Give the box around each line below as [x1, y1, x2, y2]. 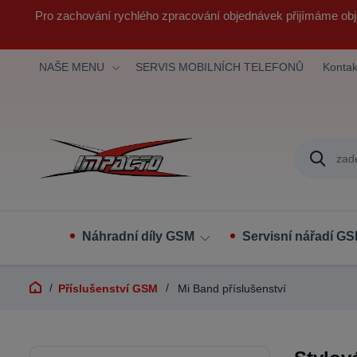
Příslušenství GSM [58, 282, 158, 295]
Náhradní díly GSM [82, 229, 194, 243]
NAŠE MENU [39, 61, 104, 73]
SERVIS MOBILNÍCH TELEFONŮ [135, 61, 304, 73]
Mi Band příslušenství [175, 282, 286, 295]
